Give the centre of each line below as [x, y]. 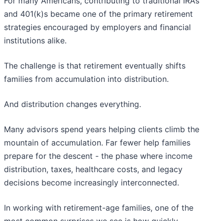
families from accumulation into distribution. [86, 79]
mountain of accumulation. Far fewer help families [97, 143]
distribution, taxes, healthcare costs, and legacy [93, 169]
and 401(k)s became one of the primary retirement [98, 14]
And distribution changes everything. [73, 104]
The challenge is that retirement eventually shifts [95, 66]
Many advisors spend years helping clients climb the [102, 129]
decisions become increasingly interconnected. [92, 183]
